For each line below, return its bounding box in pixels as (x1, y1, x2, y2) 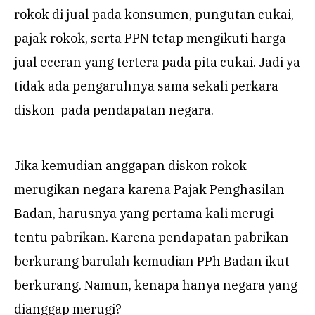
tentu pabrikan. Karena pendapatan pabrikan (14, 229, 289, 245)
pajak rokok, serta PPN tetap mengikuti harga (14, 30, 286, 46)
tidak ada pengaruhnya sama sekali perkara (14, 77, 278, 94)
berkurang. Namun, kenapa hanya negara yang (14, 276, 297, 293)
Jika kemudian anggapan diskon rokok (14, 157, 247, 174)
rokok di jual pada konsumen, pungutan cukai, (14, 6, 294, 22)
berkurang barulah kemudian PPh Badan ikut (14, 252, 290, 269)
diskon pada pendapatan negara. (14, 101, 214, 118)
